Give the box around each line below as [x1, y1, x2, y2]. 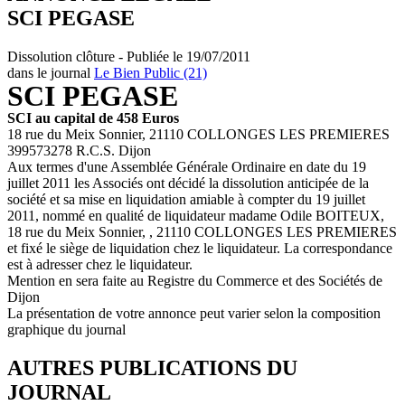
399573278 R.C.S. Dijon [7, 142, 151, 158]
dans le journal [7, 64, 94, 80]
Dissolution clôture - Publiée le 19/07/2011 [7, 48, 250, 64]
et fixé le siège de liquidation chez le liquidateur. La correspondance [7, 240, 392, 256]
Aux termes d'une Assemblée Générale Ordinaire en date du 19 [7, 158, 366, 174]
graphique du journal [7, 321, 126, 337]
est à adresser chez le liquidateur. [7, 256, 193, 272]
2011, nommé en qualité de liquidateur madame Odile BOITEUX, [7, 207, 384, 223]
